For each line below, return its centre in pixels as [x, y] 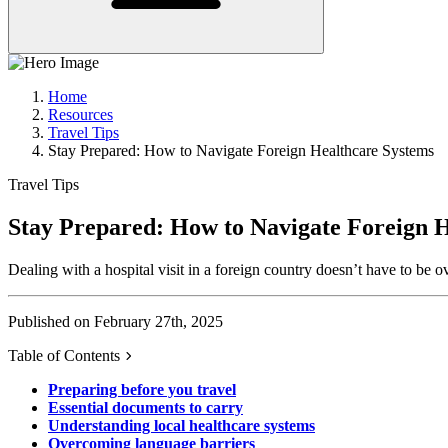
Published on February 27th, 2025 [115, 321]
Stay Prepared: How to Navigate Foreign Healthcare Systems [241, 150]
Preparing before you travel [142, 389]
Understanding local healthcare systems [181, 425]
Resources [80, 114]
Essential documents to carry [145, 407]
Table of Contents [64, 355]
